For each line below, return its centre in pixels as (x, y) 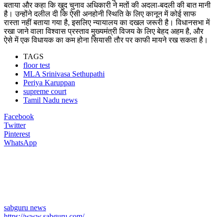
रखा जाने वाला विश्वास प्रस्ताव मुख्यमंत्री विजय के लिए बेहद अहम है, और (104, 31)
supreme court (45, 91)
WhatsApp (20, 142)
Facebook (19, 116)
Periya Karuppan (49, 82)
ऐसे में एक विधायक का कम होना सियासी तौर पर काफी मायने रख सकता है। (106, 40)
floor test (37, 65)
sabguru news (25, 207)
